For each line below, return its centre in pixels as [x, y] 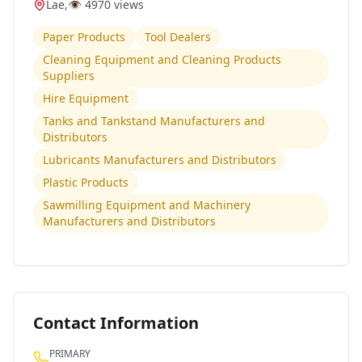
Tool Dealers [178, 37]
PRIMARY [70, 354]
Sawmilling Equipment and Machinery [147, 205]
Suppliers [69, 76]
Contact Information [116, 323]
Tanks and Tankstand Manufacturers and [154, 121]
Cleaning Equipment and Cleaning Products [162, 59]
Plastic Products [86, 182]
